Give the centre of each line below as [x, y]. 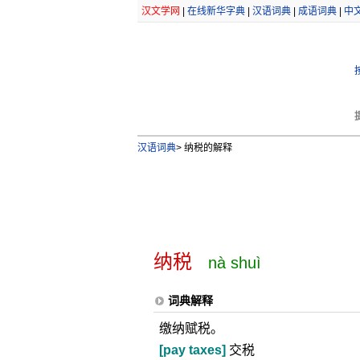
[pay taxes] [192, 350]
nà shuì [234, 263]
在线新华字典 [216, 11]
